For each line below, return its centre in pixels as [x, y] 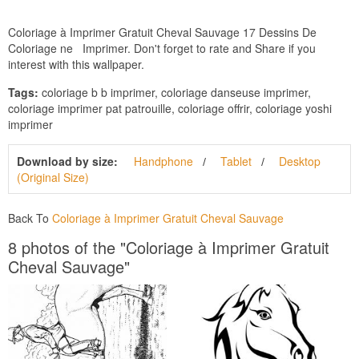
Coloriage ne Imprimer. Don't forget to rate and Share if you [162, 48]
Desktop [300, 161]
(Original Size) [53, 177]
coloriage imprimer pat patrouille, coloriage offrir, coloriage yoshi [170, 108]
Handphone [163, 161]
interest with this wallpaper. [76, 64]
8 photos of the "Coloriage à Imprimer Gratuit [169, 247]
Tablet [236, 161]
